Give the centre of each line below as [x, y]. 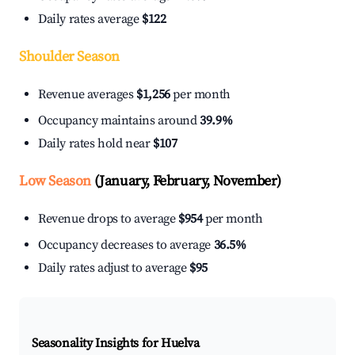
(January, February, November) [187, 181]
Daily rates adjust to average [114, 268]
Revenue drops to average [108, 219]
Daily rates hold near [96, 144]
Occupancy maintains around [119, 121]
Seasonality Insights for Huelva [116, 344]
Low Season [55, 181]
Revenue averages [88, 95]
